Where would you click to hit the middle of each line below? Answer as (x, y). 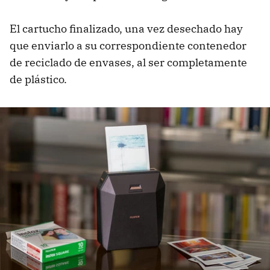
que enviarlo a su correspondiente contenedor (128, 46)
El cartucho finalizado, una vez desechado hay (126, 29)
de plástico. (38, 80)
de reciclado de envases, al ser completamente (128, 63)
